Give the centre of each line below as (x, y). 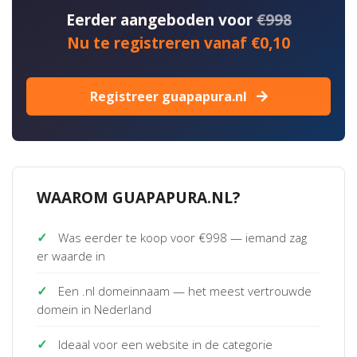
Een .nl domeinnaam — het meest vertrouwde (183, 291)
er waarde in (71, 256)
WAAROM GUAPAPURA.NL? (138, 198)
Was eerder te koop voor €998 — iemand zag (181, 237)
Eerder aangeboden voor (161, 20)
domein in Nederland (94, 309)
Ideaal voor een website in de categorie (164, 344)
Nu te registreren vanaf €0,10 (178, 43)
